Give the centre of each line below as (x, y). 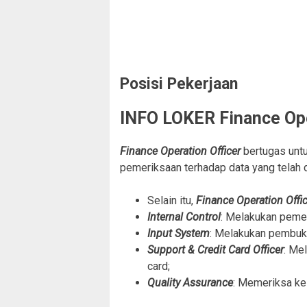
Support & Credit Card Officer (216, 249)
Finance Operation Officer (182, 151)
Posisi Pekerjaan (179, 84)
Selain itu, (172, 200)
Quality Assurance (190, 282)
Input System (179, 233)
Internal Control (184, 217)
